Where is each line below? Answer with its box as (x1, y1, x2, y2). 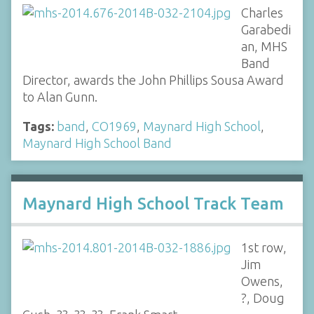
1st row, (240, 240, 287, 254)
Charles (240, 5, 283, 20)
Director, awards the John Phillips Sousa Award (22, 72, 284, 87)
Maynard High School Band (22, 135, 172, 150)
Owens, (240, 273, 283, 288)
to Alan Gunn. (22, 89, 97, 104)
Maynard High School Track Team (22, 193, 284, 213)
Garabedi (240, 22, 291, 36)
